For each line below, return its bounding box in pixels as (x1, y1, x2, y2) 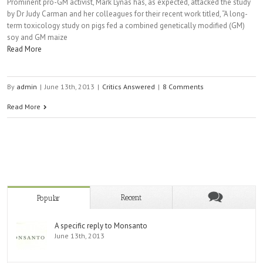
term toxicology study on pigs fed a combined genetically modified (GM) (7, 21, 245, 31)
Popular (37, 194, 60, 203)
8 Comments (163, 82, 204, 91)
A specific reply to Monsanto (55, 221, 147, 231)
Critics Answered (102, 82, 155, 91)
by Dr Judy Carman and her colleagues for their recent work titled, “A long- (7, 9, 248, 19)
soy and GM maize (7, 32, 68, 42)
